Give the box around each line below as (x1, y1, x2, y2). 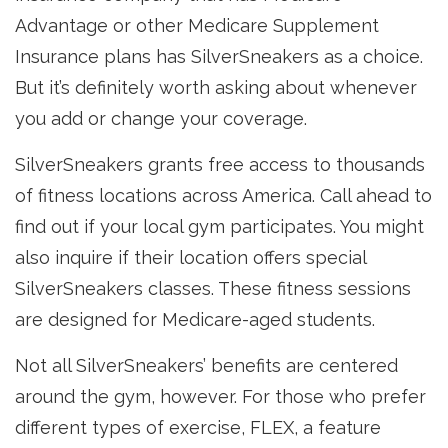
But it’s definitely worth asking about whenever (15, 77, 417, 98)
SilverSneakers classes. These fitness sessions (15, 278, 411, 299)
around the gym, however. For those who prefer (15, 386, 426, 407)
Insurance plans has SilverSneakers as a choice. (15, 46, 423, 67)
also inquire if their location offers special (15, 247, 366, 268)
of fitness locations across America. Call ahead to (15, 185, 432, 206)
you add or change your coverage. (15, 108, 307, 129)
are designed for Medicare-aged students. (15, 309, 375, 330)
